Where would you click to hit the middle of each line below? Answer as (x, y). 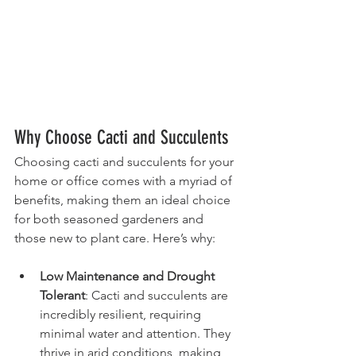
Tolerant (62, 296)
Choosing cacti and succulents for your (126, 162)
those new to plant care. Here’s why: (115, 238)
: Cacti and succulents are (158, 296)
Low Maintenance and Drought (129, 277)
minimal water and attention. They (137, 334)
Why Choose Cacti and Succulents (121, 138)
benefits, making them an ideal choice (124, 200)
